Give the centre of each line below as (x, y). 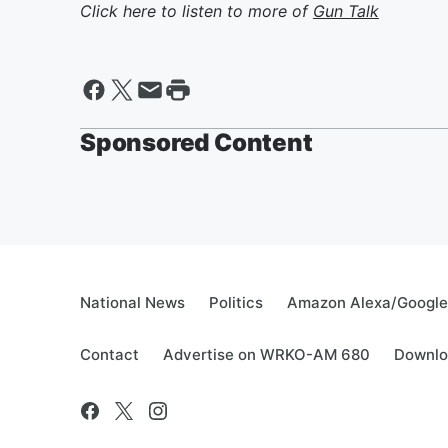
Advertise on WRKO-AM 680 (266, 354)
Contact (109, 354)
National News (132, 302)
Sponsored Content (196, 142)
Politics (236, 302)
